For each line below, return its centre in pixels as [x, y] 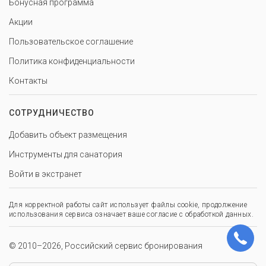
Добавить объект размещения [68, 134]
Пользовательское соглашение [71, 41]
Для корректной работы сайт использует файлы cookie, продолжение [128, 205]
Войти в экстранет [45, 174]
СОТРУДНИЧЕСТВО [52, 113]
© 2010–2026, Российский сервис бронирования [106, 246]
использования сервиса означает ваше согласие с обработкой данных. [131, 214]
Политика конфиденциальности [72, 61]
